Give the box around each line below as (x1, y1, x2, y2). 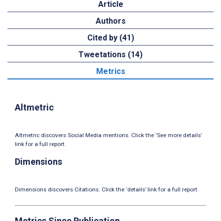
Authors (95, 16, 126, 26)
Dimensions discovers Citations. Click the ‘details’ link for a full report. (15, 186, 199, 193)
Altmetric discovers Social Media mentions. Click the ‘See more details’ (15, 132, 202, 139)
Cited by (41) (87, 33, 134, 43)
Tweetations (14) (78, 50, 143, 60)
